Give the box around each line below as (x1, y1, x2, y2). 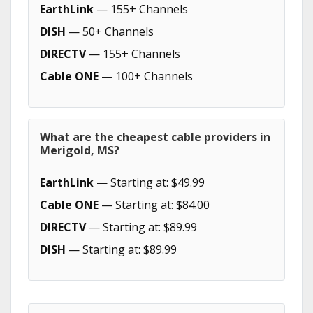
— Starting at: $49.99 (94, 175, 205, 190)
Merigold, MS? (40, 143, 119, 158)
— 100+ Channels (99, 68, 193, 84)
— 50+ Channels (66, 24, 154, 39)
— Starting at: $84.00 (99, 197, 210, 212)
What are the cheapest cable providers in (40, 129, 270, 145)
